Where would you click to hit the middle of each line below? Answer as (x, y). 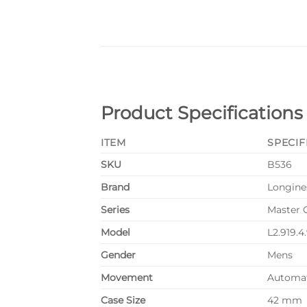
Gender (118, 255)
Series (115, 210)
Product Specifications (202, 113)
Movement (127, 278)
